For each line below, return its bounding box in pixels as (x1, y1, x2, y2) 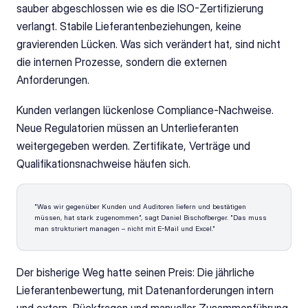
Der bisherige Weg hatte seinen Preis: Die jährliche (16, 265, 254, 279)
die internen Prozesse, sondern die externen (16, 55, 227, 69)
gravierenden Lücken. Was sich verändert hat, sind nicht (16, 37, 280, 51)
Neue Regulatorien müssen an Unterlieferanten (16, 121, 239, 135)
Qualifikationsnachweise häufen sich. (16, 157, 193, 170)
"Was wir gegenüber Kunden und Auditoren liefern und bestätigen (34, 202, 246, 210)
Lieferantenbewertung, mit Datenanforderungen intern (16, 283, 274, 297)
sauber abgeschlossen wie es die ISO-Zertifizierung (16, 1, 263, 15)
